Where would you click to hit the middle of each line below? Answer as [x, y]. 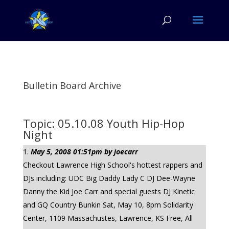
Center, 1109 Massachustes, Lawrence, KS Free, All [108, 218]
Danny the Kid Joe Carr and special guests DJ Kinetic [109, 191]
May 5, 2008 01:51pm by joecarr [84, 152]
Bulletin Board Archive [72, 85]
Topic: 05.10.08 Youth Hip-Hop [104, 123]
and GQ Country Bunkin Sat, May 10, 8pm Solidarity [108, 205]
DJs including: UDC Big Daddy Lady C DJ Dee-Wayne [109, 178]
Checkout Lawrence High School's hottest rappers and [112, 165]
